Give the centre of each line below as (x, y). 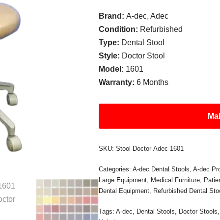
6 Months (153, 82)
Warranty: (118, 82)
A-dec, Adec (148, 16)
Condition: (120, 29)
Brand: (113, 16)
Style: (110, 56)
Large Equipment (123, 180)
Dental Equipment (124, 191)
